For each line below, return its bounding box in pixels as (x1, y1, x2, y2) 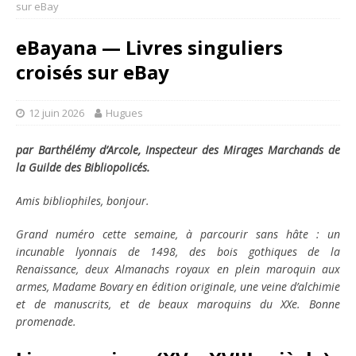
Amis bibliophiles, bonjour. (16, 193, 149, 208)
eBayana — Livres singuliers (16, 34, 283, 60)
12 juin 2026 (29, 106, 84, 120)
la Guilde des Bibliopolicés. (16, 160, 150, 175)
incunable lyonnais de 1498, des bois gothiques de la (16, 244, 340, 259)
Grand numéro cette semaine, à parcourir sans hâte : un (16, 226, 340, 242)
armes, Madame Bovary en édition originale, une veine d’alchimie (16, 279, 340, 294)
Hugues (106, 106, 143, 120)
